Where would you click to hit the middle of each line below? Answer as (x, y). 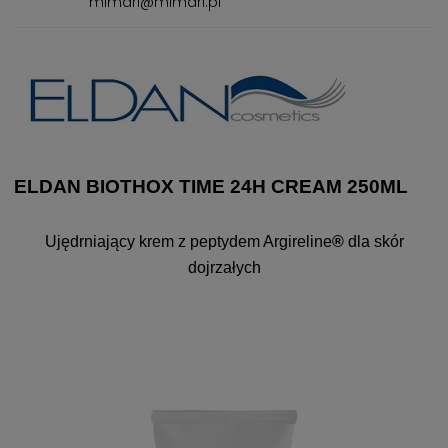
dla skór (373, 241)
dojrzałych (224, 267)
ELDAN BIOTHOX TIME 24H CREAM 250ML (211, 186)
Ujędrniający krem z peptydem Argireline (188, 241)
